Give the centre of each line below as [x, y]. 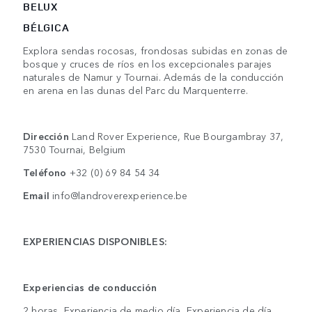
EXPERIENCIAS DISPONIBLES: [95, 241]
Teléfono [46, 172]
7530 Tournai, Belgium [75, 149]
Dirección [47, 136]
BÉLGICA [46, 28]
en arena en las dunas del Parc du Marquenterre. [136, 90]
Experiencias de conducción [90, 287]
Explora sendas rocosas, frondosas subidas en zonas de [156, 50]
